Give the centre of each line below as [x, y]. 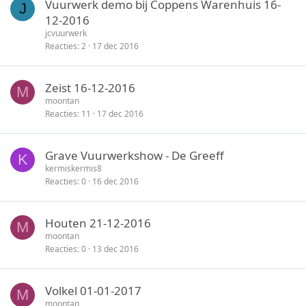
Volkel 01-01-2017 [93, 290]
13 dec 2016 [115, 249]
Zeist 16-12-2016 [90, 87]
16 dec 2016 [115, 181]
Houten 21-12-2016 [98, 223]
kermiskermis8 [73, 168]
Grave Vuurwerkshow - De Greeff [135, 155]
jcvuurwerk [66, 33]
